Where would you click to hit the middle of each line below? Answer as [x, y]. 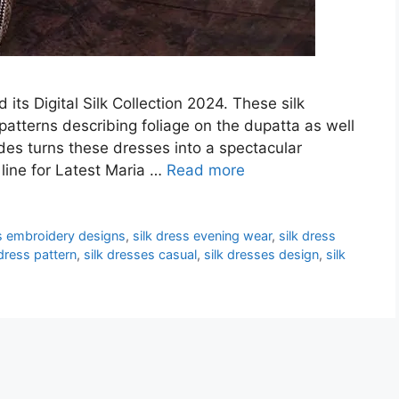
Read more [206, 171]
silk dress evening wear [203, 236]
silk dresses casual [140, 255]
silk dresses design [261, 255]
